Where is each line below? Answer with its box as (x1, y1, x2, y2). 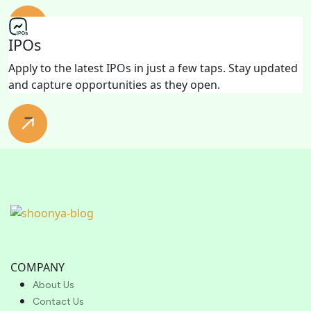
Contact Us (33, 296, 84, 308)
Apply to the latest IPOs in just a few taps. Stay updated (8, 60, 298, 76)
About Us (33, 279, 74, 292)
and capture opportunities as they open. (8, 76, 220, 92)
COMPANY (10, 260, 65, 276)
